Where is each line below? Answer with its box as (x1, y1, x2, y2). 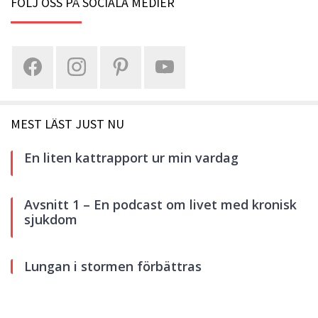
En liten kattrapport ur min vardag (24, 148, 238, 166)
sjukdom (24, 210, 77, 228)
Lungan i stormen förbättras (24, 257, 202, 275)
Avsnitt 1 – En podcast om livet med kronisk (24, 195, 297, 213)
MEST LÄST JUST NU (11, 115, 124, 132)
